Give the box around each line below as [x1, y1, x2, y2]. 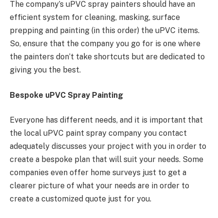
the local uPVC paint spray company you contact [10, 128, 187, 138]
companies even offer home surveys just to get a [10, 168, 186, 178]
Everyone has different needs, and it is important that [10, 115, 203, 125]
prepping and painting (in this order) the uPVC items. [10, 26, 200, 36]
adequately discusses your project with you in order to [10, 142, 206, 151]
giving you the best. [10, 65, 81, 75]
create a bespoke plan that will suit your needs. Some [10, 155, 203, 164]
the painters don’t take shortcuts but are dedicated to [10, 52, 205, 62]
